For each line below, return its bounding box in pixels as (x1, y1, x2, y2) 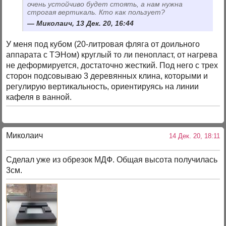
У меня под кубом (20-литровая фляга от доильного (6, 39, 200, 48)
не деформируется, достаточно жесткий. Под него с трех (6, 61, 218, 70)
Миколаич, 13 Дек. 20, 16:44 (36, 19, 134, 27)
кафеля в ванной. (6, 92, 72, 101)
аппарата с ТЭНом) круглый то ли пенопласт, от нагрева (6, 50, 218, 59)
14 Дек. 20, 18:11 (164, 132, 220, 140)
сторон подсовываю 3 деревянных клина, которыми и (6, 71, 208, 80)
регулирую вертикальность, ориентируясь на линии (6, 82, 199, 91)
